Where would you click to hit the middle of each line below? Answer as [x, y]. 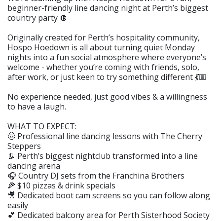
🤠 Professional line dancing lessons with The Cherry [105, 136]
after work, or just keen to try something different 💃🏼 [107, 77]
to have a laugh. [37, 106]
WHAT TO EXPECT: [42, 126]
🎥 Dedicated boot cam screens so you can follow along [109, 195]
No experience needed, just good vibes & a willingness [107, 96]
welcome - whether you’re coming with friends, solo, [103, 67]
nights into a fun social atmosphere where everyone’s [107, 57]
